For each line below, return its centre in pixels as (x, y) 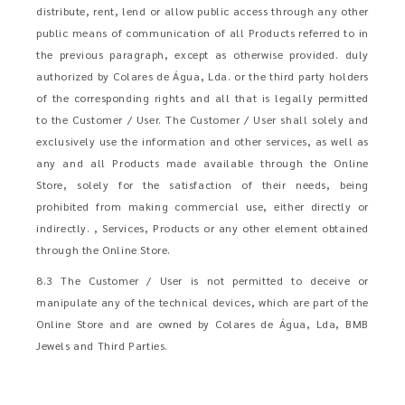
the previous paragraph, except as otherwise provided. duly (202, 54)
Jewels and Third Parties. (102, 345)
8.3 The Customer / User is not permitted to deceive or (202, 280)
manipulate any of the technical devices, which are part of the (202, 302)
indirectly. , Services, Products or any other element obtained (202, 228)
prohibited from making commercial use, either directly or (202, 206)
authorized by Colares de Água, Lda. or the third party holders (202, 76)
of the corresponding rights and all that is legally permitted (202, 98)
